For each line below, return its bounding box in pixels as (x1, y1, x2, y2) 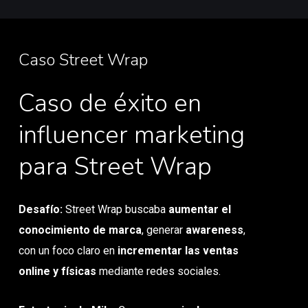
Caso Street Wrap (18, 49, 148, 71)
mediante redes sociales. (96, 264, 221, 278)
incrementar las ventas (118, 243, 239, 257)
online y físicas (19, 264, 97, 278)
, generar (142, 223, 186, 236)
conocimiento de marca (19, 223, 142, 236)
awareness (186, 223, 244, 236)
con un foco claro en (19, 243, 118, 257)
